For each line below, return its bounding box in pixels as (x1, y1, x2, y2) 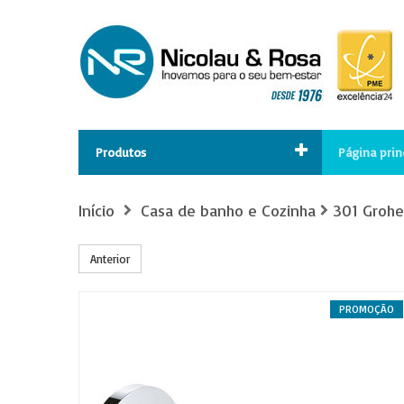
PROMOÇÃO (339, 302, 394, 316)
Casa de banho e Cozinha (141, 200, 316, 220)
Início (78, 200, 115, 220)
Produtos (96, 144, 146, 160)
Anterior (90, 252, 130, 266)
